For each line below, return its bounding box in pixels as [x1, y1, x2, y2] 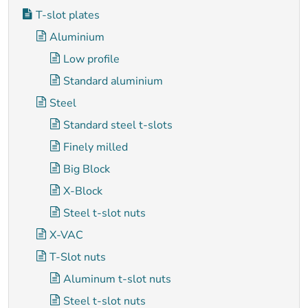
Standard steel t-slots [63, 118, 173, 133]
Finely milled [63, 140, 128, 155]
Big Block [63, 162, 110, 177]
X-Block [63, 184, 102, 199]
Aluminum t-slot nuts [63, 272, 171, 287]
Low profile [63, 52, 120, 67]
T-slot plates [36, 8, 100, 23]
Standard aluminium [63, 74, 163, 89]
